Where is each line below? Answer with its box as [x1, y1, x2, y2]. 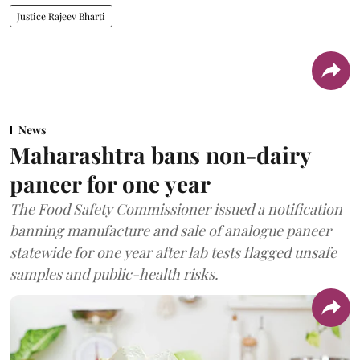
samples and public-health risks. [10, 264, 219, 284]
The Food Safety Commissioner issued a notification [10, 198, 342, 219]
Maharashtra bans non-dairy [10, 139, 311, 170]
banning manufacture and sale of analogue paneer [10, 220, 331, 240]
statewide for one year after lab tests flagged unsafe [10, 242, 337, 262]
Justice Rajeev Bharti [17, 9, 105, 22]
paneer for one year [10, 168, 211, 198]
